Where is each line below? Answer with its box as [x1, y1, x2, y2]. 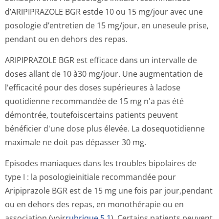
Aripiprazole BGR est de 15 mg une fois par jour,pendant [5, 185, 213, 196]
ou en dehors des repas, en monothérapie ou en [5, 199, 184, 210]
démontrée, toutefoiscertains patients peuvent [5, 109, 178, 120]
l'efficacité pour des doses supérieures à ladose [5, 82, 180, 93]
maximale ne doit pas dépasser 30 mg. [5, 137, 146, 148]
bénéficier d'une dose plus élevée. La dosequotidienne [5, 123, 205, 134]
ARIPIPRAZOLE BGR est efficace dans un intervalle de [5, 55, 197, 66]
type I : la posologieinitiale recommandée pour [5, 172, 176, 182]
